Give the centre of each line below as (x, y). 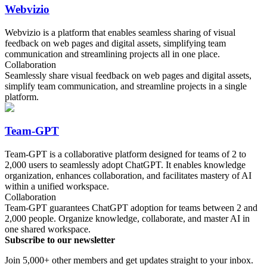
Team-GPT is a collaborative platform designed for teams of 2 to (125, 154)
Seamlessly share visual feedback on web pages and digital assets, (128, 76)
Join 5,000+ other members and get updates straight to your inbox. (129, 260)
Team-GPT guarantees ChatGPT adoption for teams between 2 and (131, 207)
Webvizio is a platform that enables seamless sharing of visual (120, 33)
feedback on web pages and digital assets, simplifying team (115, 44)
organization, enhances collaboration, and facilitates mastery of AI (128, 175)
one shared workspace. (48, 229)
